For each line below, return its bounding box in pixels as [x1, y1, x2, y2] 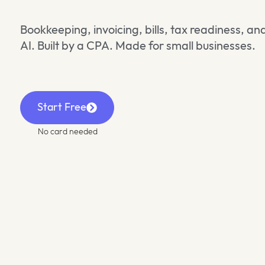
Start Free [37, 101, 86, 113]
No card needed [37, 127, 98, 136]
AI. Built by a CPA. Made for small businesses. [20, 39, 256, 53]
